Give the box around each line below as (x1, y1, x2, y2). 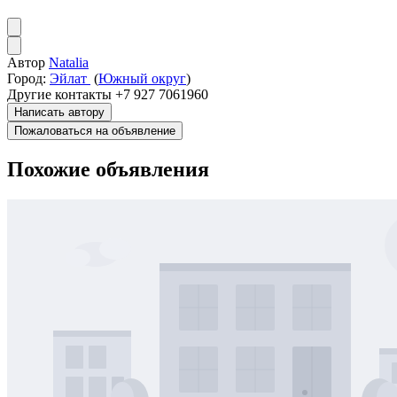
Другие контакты (7, 87, 112, 103)
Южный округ (98, 71, 186, 87)
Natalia (49, 55, 89, 71)
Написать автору (14, 105, 105, 120)
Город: (7, 71, 46, 87)
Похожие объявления (7, 157, 209, 181)
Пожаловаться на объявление (14, 124, 175, 138)
